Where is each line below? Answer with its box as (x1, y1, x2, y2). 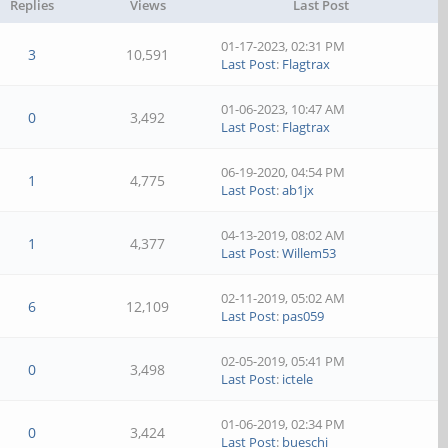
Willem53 (282, 244, 337, 262)
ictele (282, 370, 314, 388)
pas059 (282, 307, 325, 325)
